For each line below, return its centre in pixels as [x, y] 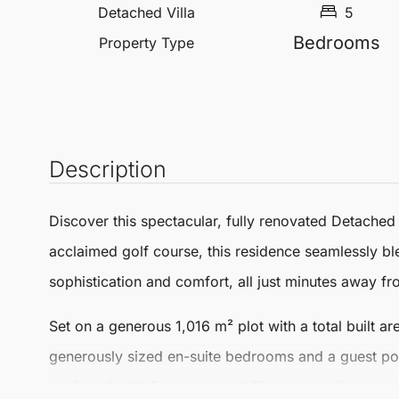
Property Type [147, 43]
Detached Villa [147, 12]
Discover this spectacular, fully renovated [190, 221]
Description [108, 169]
